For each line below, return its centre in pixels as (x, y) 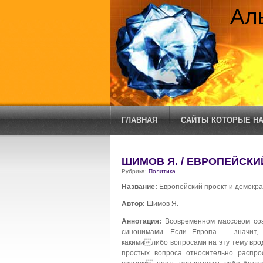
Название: (139, 186)
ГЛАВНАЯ (139, 120)
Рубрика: (135, 171)
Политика (162, 171)
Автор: (133, 204)
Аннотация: (141, 221)
